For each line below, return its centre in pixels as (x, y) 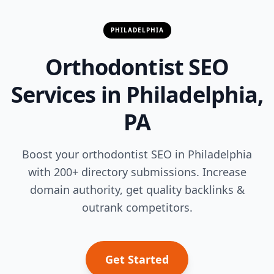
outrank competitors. (137, 207)
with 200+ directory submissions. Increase (137, 172)
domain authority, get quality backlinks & (137, 189)
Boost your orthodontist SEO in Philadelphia (137, 154)
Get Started (137, 259)
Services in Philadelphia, (137, 94)
